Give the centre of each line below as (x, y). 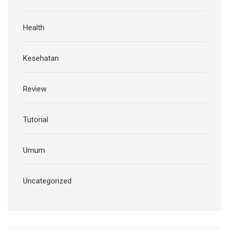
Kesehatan (41, 58)
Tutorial (36, 119)
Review (35, 89)
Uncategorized (47, 181)
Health (34, 27)
